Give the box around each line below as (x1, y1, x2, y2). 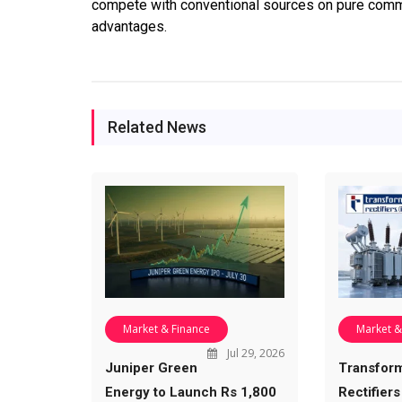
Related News (108, 118, 206, 136)
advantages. (92, 18, 167, 35)
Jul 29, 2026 (223, 345, 284, 362)
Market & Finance (123, 321, 210, 337)
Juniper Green (105, 360, 197, 377)
